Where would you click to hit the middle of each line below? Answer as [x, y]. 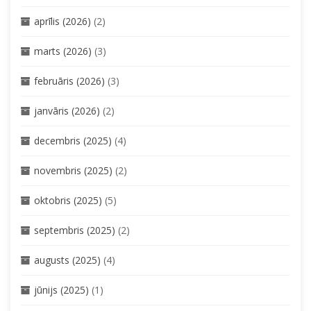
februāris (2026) [69, 81]
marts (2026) [63, 51]
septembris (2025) [75, 230]
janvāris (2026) [67, 111]
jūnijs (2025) [61, 290]
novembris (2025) [73, 170]
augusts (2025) [67, 260]
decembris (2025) [73, 141]
